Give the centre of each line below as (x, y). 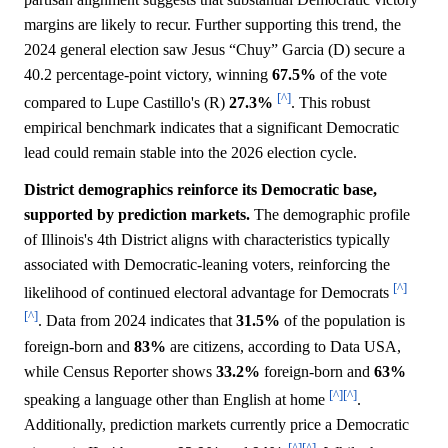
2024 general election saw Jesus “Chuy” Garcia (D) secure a (214, 49)
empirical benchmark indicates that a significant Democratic (211, 127)
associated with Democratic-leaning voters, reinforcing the (207, 264)
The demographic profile (330, 214)
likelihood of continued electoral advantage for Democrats (208, 293)
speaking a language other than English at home (176, 399)
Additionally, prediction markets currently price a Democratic (216, 424)
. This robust (330, 102)
